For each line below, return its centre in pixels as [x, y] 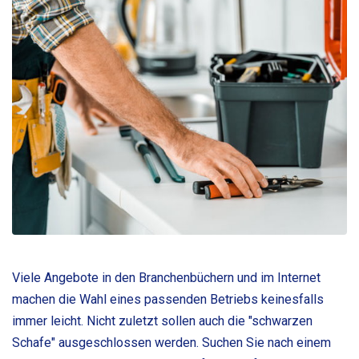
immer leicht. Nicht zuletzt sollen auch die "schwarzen [162, 321]
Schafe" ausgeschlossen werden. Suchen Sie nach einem [171, 343]
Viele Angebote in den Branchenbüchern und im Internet [166, 278]
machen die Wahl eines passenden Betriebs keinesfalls [168, 300]
